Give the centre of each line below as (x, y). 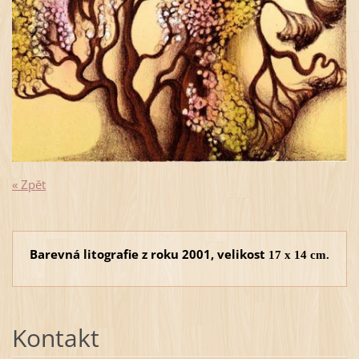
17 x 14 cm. (299, 254)
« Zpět (28, 184)
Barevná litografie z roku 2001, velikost (149, 254)
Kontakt (55, 337)
